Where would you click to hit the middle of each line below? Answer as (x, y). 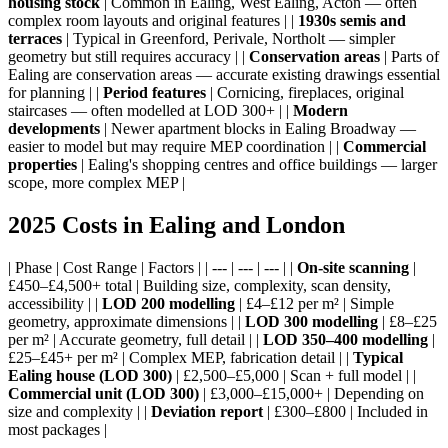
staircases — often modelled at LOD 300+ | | (150, 110)
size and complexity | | (79, 411)
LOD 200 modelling (168, 303)
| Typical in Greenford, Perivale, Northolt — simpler (228, 38)
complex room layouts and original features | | (153, 20)
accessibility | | (55, 303)
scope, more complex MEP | (96, 182)
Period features (154, 92)
